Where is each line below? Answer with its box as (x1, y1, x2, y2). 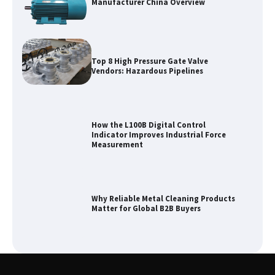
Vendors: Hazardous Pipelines (91, 66, 203, 77)
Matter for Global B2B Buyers (91, 203, 201, 214)
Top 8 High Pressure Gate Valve (91, 56, 208, 67)
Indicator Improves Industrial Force (91, 130, 226, 141)
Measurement (91, 139, 143, 150)
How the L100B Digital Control (91, 120, 206, 131)
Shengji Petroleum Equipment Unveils (91, 257, 235, 268)
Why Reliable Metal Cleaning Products (91, 193, 235, 204)
